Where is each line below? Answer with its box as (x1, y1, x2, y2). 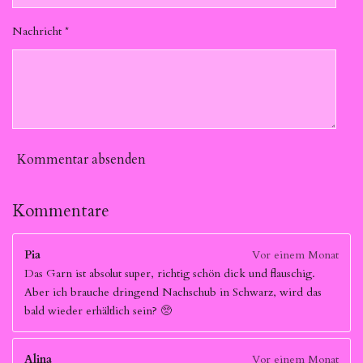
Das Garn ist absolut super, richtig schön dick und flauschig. (24, 266, 315, 281)
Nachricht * (12, 23, 69, 40)
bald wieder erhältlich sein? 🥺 (24, 303, 172, 318)
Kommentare (12, 199, 109, 223)
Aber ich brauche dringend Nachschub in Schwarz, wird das (24, 284, 322, 300)
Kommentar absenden (17, 151, 146, 169)
